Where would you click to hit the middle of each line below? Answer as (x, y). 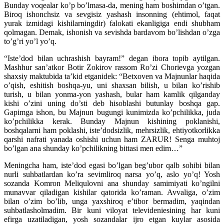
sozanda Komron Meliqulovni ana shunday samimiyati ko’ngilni (112, 183)
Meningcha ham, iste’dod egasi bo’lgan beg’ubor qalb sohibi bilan (112, 165)
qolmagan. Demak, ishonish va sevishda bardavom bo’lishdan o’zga (112, 32)
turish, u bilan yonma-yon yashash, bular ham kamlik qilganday (112, 94)
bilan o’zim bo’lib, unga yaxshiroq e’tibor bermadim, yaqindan (112, 201)
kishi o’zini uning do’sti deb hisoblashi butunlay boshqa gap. (112, 103)
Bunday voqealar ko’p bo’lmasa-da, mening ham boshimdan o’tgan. (112, 5)
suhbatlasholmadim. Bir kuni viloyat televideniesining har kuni (112, 210)
